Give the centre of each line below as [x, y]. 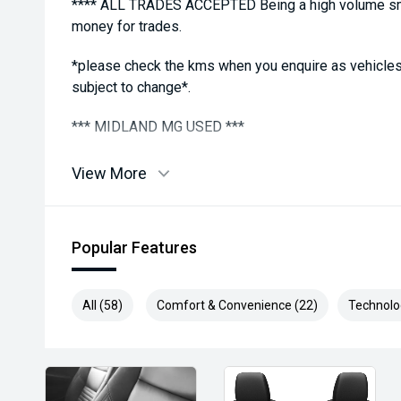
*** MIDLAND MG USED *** [158, 127]
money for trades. [127, 26]
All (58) [102, 305]
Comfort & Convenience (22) [237, 305]
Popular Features [134, 247]
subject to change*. [131, 87]
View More [109, 173]
